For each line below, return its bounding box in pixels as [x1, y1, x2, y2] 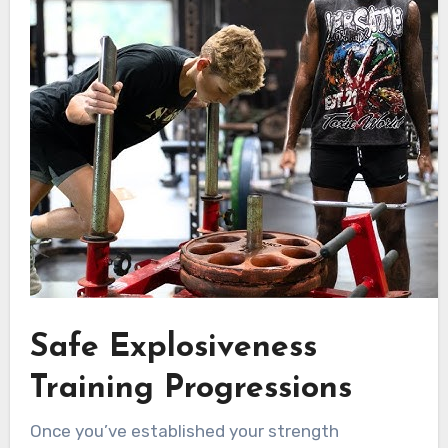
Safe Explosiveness [29, 331, 317, 364]
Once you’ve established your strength [29, 421, 339, 442]
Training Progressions [29, 372, 352, 405]
